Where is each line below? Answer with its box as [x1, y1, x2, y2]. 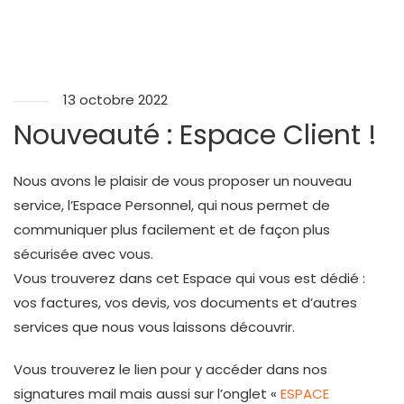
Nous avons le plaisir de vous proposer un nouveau [14, 171, 352, 191]
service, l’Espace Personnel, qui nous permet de [14, 196, 330, 216]
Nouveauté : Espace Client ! [14, 116, 377, 155]
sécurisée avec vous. [14, 244, 157, 264]
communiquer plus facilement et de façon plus [14, 220, 330, 240]
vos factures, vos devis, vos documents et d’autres [14, 293, 357, 313]
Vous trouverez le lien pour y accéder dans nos [14, 360, 327, 380]
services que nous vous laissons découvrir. [14, 317, 298, 337]
